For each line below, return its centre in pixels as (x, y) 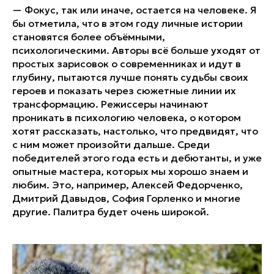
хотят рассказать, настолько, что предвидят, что (135, 131)
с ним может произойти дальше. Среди (111, 144)
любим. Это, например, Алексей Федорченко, (128, 184)
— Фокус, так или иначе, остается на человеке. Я (134, 9)
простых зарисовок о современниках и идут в (127, 63)
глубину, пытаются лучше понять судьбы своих (130, 77)
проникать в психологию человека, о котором (127, 117)
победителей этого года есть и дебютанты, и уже (137, 157)
